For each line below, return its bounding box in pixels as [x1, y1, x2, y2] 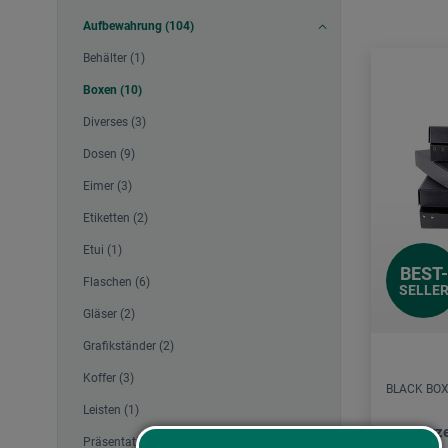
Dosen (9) [83, 147, 135, 162]
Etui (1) [83, 243, 122, 258]
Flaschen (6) [83, 275, 150, 290]
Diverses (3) [83, 115, 146, 130]
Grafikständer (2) [83, 339, 174, 354]
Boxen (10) [83, 83, 142, 98]
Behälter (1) [83, 51, 145, 66]
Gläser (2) [83, 307, 135, 322]
